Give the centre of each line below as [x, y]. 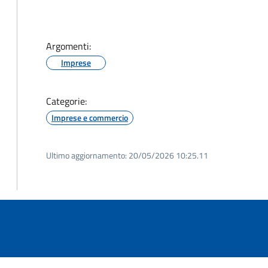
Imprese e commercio [90, 118]
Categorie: [66, 101]
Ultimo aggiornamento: [86, 155]
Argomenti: [68, 46]
